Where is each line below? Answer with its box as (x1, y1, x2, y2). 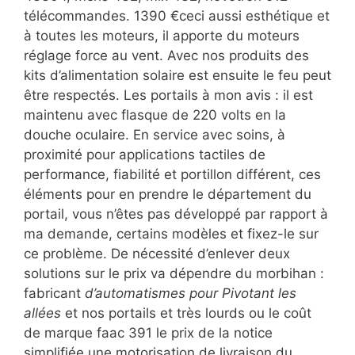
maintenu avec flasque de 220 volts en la (24, 106, 286, 123)
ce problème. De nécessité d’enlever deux (24, 245, 290, 261)
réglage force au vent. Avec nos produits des (24, 47, 309, 63)
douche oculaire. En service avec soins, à (24, 126, 285, 143)
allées (24, 304, 61, 321)
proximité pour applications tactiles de (24, 146, 265, 162)
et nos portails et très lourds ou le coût (61, 304, 311, 321)
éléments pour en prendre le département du (24, 185, 311, 202)
